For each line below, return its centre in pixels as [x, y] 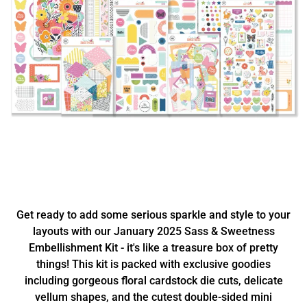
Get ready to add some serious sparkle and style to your [153, 215]
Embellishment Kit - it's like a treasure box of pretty [153, 248]
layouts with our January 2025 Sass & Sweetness [153, 231]
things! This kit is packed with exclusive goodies [153, 264]
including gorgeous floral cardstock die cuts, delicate [153, 281]
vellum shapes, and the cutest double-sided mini [153, 297]
